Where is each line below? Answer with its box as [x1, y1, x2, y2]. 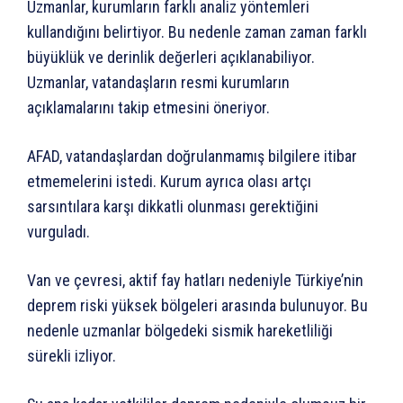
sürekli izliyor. [27, 346, 116, 366]
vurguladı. [27, 222, 90, 242]
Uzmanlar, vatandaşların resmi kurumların [27, 73, 290, 93]
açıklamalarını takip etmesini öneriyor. [27, 98, 270, 118]
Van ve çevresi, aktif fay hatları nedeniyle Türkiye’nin [27, 271, 363, 291]
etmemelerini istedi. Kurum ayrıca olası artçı [27, 172, 311, 192]
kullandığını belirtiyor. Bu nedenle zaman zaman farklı [27, 22, 367, 42]
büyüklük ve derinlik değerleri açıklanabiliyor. [27, 48, 315, 67]
